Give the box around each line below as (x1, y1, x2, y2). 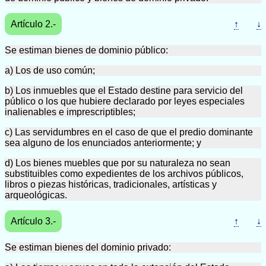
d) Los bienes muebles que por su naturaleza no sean (5, 158, 230, 168)
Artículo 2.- (11, 19, 56, 29)
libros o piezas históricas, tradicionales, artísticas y (5, 179, 217, 189)
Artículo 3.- (11, 216, 56, 226)
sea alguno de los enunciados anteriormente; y (5, 138, 201, 148)
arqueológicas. (5, 190, 67, 200)
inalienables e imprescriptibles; (5, 107, 135, 117)
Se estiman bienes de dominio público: (5, 45, 168, 55)
